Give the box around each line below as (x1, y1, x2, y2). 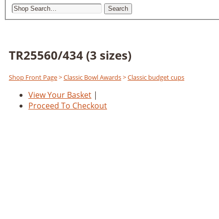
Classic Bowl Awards (64, 72, 121, 82)
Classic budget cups (128, 72, 184, 82)
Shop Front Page (9, 72, 57, 82)
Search (108, 5, 128, 13)
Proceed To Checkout (28, 100, 107, 111)
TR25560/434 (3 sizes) (9, 46, 131, 63)
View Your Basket (28, 89, 91, 100)
